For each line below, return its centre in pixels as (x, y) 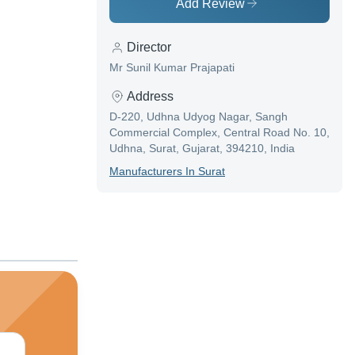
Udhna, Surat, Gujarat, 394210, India (202, 149)
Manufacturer (143, 172)
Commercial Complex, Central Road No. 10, (219, 133)
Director (149, 48)
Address (150, 97)
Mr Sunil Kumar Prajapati (172, 68)
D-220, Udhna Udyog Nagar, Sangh (198, 117)
